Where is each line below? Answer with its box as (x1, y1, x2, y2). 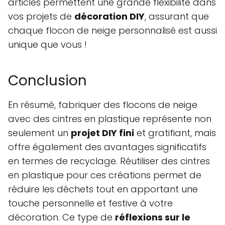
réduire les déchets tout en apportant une (8, 183, 198, 196)
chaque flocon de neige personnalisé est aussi (8, 24, 217, 37)
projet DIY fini (71, 127, 134, 140)
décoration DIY (74, 10, 145, 23)
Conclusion (8, 71, 87, 91)
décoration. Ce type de (8, 211, 115, 224)
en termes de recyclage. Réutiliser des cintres (8, 155, 210, 168)
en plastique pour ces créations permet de (8, 169, 201, 182)
